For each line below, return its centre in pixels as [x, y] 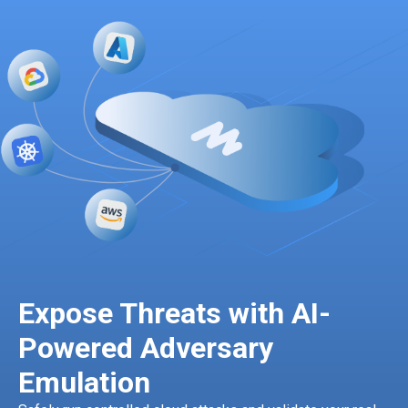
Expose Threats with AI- [174, 314]
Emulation [84, 383]
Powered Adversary [146, 348]
